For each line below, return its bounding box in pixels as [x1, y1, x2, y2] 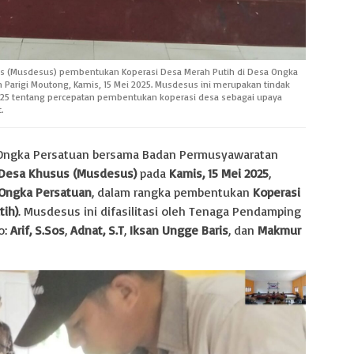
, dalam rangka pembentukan [92, 183, 253, 200]
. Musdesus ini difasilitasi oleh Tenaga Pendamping [18, 202, 301, 219]
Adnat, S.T [70, 221, 124, 238]
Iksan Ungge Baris [130, 221, 228, 238]
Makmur [258, 221, 301, 238]
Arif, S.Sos [10, 221, 65, 238]
